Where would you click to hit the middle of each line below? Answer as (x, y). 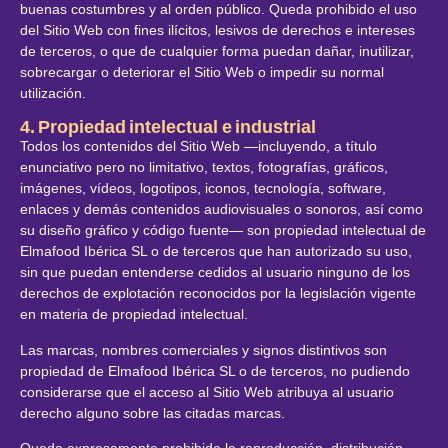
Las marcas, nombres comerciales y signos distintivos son (203, 349)
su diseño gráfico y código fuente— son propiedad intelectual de (223, 230)
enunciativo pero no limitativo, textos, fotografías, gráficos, (204, 167)
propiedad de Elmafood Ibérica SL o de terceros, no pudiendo (215, 370)
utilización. (53, 92)
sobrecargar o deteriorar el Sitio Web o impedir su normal (202, 71)
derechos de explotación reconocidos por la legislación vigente (218, 293)
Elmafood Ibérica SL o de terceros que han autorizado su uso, (216, 251)
